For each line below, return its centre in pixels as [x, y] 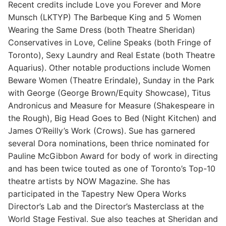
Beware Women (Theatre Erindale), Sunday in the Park [111, 80]
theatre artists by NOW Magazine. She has [89, 181]
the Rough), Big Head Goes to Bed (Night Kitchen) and [112, 118]
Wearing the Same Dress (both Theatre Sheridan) [102, 30]
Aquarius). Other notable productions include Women [109, 67]
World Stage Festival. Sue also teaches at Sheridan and [113, 219]
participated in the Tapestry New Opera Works [97, 193]
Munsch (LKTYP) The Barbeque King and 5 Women [105, 17]
